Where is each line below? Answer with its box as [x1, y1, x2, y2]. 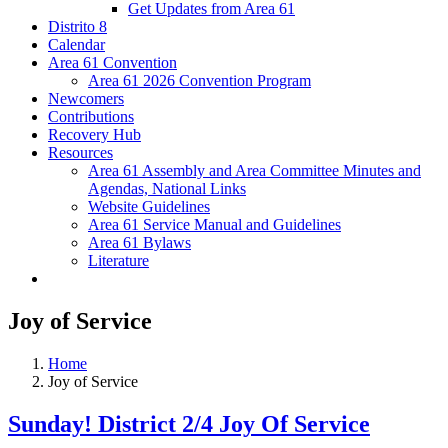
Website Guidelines [88, 198, 210, 216]
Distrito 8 [48, 18, 107, 36]
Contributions [48, 108, 134, 126]
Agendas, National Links [88, 180, 246, 198]
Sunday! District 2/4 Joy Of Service [8, 411, 370, 438]
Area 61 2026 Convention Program [88, 72, 311, 90]
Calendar [48, 36, 105, 54]
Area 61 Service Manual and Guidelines [88, 216, 341, 234]
